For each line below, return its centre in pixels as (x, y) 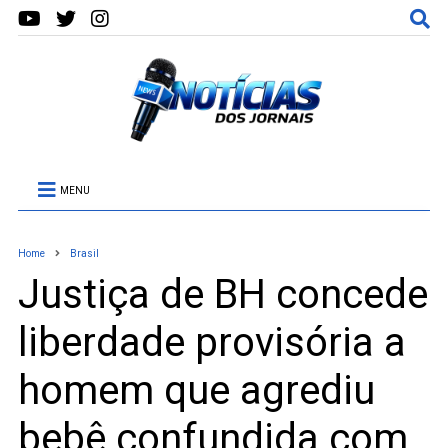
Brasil (84, 253)
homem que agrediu (196, 390)
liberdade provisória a (211, 342)
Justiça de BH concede (222, 294)
